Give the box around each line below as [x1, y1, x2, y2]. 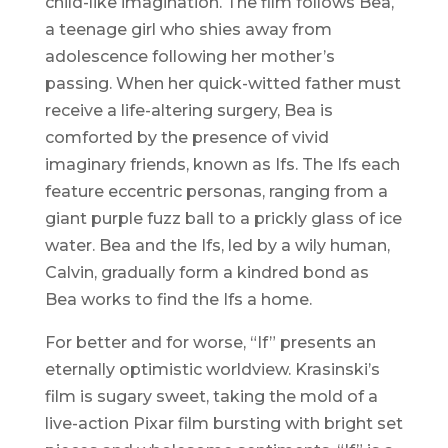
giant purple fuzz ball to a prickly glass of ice [44, 209, 402, 229]
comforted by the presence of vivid [44, 128, 329, 148]
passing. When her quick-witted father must [44, 74, 401, 94]
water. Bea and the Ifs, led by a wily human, [44, 236, 390, 256]
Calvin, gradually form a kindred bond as [44, 263, 369, 283]
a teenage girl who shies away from [44, 20, 332, 40]
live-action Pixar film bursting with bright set [44, 414, 403, 434]
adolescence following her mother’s [44, 47, 335, 67]
